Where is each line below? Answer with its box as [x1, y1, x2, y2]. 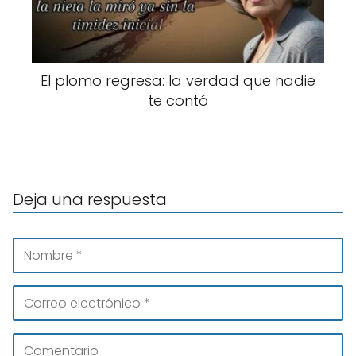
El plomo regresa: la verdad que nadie [41, 71, 315, 91]
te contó [148, 91, 208, 110]
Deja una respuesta [13, 188, 167, 211]
